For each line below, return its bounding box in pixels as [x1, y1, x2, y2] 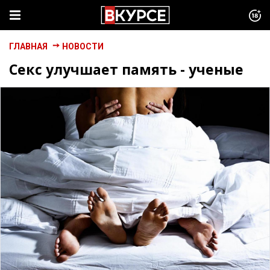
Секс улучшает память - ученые [9, 60, 243, 79]
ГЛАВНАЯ [9, 42, 48, 51]
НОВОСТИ [62, 42, 104, 51]
